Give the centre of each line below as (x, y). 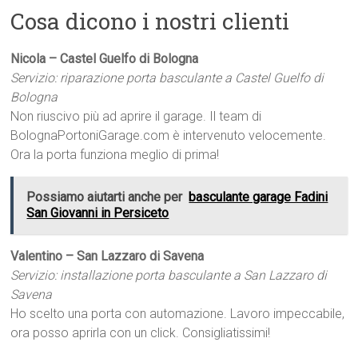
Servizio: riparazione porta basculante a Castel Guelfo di (167, 78)
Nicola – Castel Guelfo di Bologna (105, 59)
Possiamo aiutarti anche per (105, 197)
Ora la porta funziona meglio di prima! (115, 155)
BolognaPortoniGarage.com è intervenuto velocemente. (169, 135)
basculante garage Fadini (259, 197)
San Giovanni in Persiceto (98, 213)
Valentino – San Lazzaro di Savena (107, 256)
